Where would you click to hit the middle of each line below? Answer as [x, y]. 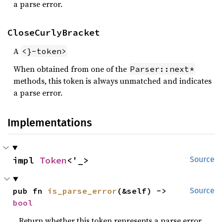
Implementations [50, 122]
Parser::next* [162, 69]
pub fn [30, 191]
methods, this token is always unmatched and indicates [112, 81]
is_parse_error [83, 191]
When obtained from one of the [71, 69]
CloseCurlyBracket [54, 32]
